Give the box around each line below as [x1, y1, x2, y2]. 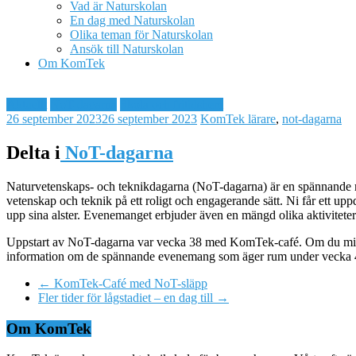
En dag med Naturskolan [70, 14, 195, 27]
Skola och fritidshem [120, 98, 223, 111]
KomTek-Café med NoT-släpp [51, 276, 207, 290]
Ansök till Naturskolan [70, 42, 184, 56]
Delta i [6, 141, 60, 163]
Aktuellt [6, 98, 47, 111]
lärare [248, 112, 276, 126]
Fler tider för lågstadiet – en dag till [38, 290, 216, 304]
